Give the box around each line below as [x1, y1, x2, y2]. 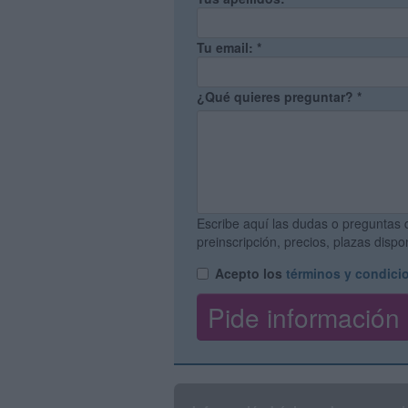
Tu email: [197, 38, 257, 56]
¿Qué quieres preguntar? [197, 87, 357, 106]
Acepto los [215, 264, 286, 282]
